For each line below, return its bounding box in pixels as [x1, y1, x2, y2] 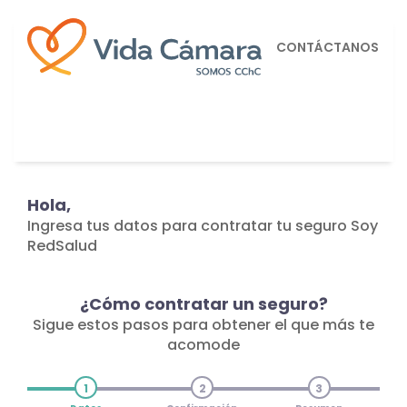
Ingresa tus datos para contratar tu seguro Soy [27, 215, 378, 236]
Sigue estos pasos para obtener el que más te [33, 314, 374, 335]
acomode [167, 334, 240, 355]
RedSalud [27, 235, 97, 256]
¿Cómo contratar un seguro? [79, 293, 328, 315]
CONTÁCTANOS [276, 38, 379, 56]
